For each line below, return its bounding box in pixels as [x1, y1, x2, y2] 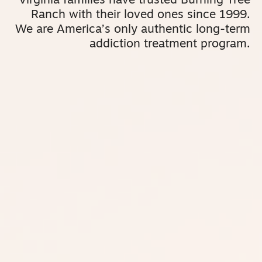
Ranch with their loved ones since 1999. [31, 9, 250, 21]
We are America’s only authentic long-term [15, 24, 250, 36]
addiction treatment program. [89, 39, 250, 50]
